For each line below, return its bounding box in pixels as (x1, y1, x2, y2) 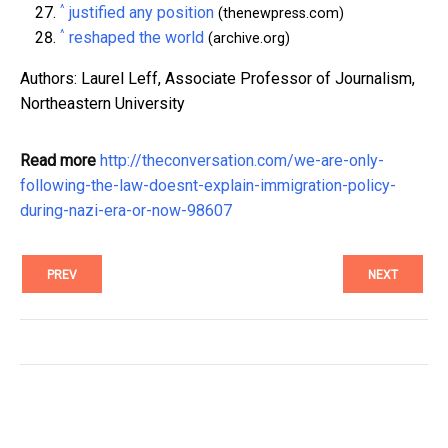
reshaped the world (69, 27, 204, 47)
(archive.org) (204, 29, 290, 47)
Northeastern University (20, 93, 185, 113)
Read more (20, 150, 96, 170)
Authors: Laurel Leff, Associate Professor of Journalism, (20, 68, 415, 88)
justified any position (69, 2, 214, 22)
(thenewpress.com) (214, 4, 344, 22)
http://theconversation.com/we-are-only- (100, 150, 384, 170)
